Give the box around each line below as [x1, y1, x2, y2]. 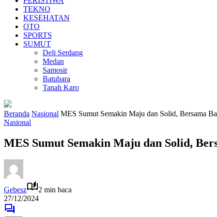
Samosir [43, 66, 67, 74]
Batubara [43, 75, 70, 83]
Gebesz [4, 185, 27, 194]
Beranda [4, 109, 30, 118]
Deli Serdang [43, 48, 83, 57]
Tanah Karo [43, 83, 79, 92]
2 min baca [38, 185, 72, 194]
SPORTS [23, 31, 52, 39]
